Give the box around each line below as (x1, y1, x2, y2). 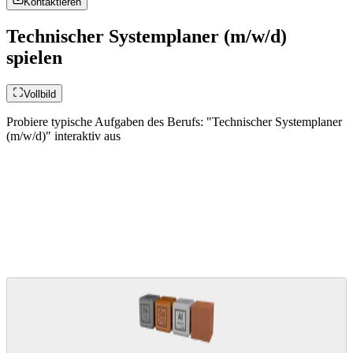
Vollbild (24, 88, 56, 101)
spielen (6, 47, 62, 69)
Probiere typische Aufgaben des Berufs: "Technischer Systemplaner (6, 115, 342, 129)
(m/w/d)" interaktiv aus (6, 129, 121, 143)
